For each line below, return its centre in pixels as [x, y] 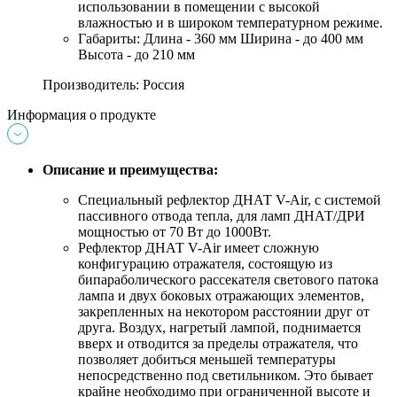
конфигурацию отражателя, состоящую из [205, 264]
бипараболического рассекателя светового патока [228, 280]
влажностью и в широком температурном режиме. [230, 23]
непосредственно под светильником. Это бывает [226, 376]
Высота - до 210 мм [136, 55]
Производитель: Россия [113, 85]
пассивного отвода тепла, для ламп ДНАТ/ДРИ [222, 216]
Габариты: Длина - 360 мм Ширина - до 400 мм [221, 39]
